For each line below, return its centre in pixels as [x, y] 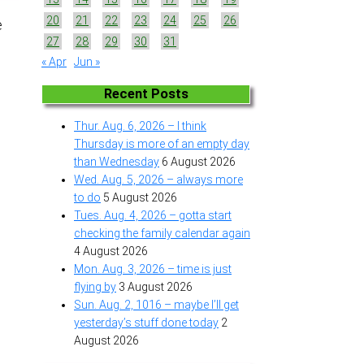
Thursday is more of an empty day [162, 144]
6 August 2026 [199, 162]
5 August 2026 [140, 198]
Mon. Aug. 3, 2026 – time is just [153, 269]
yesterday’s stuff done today [146, 323]
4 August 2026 [111, 251]
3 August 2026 [156, 287]
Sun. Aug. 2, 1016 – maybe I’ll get [156, 305]
